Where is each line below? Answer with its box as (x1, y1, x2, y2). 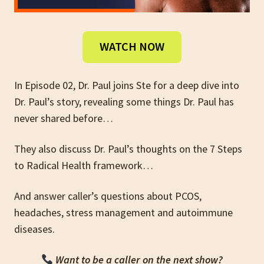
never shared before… (14, 111, 115, 125)
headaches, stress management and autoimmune (14, 205, 233, 219)
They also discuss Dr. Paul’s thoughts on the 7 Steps (14, 141, 242, 156)
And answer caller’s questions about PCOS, (14, 189, 202, 203)
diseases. (14, 222, 55, 236)
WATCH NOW (100, 39, 164, 55)
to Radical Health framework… (14, 158, 153, 172)
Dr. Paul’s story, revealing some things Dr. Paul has (14, 94, 234, 108)
